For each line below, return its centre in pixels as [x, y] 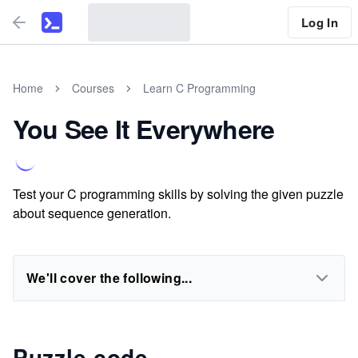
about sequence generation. [92, 213]
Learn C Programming [199, 88]
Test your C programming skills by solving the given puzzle [178, 194]
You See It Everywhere [144, 129]
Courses [93, 88]
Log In [319, 22]
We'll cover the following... [109, 278]
